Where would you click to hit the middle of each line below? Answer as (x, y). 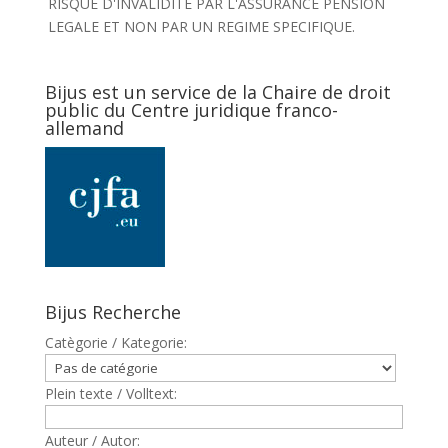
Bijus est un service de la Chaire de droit (217, 92)
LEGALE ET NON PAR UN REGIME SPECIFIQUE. (201, 26)
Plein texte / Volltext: (110, 393)
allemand (84, 128)
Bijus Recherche (112, 312)
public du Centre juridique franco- (191, 110)
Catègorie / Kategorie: (115, 342)
